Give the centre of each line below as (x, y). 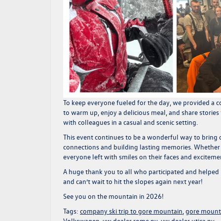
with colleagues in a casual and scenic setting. (130, 122)
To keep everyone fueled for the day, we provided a (140, 103)
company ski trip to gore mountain (131, 211)
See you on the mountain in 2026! (113, 196)
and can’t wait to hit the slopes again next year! (133, 182)
